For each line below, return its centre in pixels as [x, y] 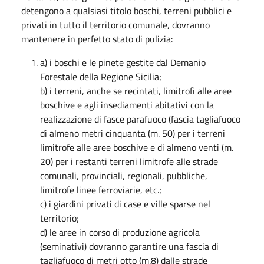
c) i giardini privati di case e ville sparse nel [125, 204]
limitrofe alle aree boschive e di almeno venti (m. [137, 147]
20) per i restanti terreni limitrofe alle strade [129, 161]
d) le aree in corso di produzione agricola [120, 232]
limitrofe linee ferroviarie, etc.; [101, 189]
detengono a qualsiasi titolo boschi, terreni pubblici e [126, 10]
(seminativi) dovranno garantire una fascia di [129, 246]
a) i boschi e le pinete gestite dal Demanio [123, 62]
